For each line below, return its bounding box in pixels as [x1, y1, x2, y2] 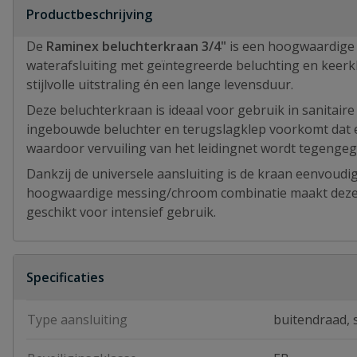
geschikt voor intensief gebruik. [26, 203, 216, 221]
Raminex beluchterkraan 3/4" [46, 37, 229, 55]
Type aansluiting [27, 311, 127, 328]
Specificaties [26, 269, 104, 286]
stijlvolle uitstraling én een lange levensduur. [26, 76, 293, 93]
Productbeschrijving [26, 6, 152, 23]
